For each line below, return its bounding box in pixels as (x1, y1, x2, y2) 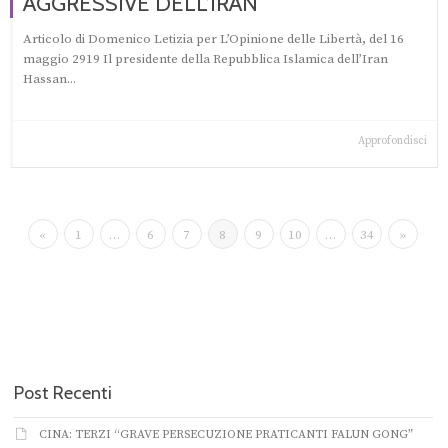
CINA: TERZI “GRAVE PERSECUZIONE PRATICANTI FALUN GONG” (39, 426, 413, 442)
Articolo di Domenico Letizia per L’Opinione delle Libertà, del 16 (23, 30, 404, 47)
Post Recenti (14, 381, 112, 404)
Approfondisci (358, 134, 427, 149)
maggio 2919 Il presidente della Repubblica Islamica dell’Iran (23, 50, 388, 67)
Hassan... (23, 70, 76, 87)
